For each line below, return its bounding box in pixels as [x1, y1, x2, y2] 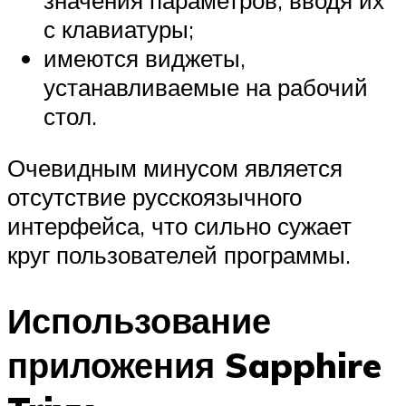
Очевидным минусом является [7, 153, 343, 183]
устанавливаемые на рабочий [43, 72, 368, 101]
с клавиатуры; [43, 14, 194, 43]
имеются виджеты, [43, 43, 246, 72]
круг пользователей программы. [7, 240, 351, 270]
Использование [7, 298, 271, 343]
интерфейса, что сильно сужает [7, 211, 352, 241]
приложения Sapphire [7, 343, 382, 388]
